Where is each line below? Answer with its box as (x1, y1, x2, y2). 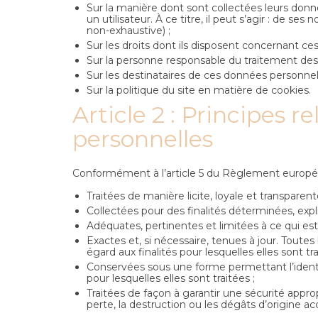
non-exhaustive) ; (87, 23, 170, 37)
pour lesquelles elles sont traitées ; (87, 271, 255, 285)
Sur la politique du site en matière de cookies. (87, 83, 311, 97)
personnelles (72, 124, 213, 153)
